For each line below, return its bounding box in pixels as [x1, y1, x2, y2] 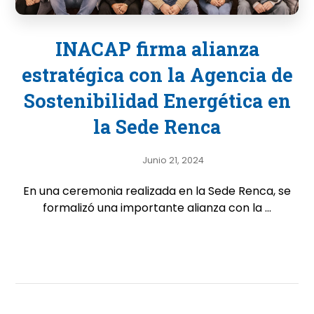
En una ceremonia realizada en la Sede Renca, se [23, 183, 291, 199]
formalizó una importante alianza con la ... [43, 200, 271, 216]
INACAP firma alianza [55, 36, 259, 61]
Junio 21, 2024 [142, 153, 204, 166]
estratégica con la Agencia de [21, 62, 293, 87]
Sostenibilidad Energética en [23, 88, 291, 113]
